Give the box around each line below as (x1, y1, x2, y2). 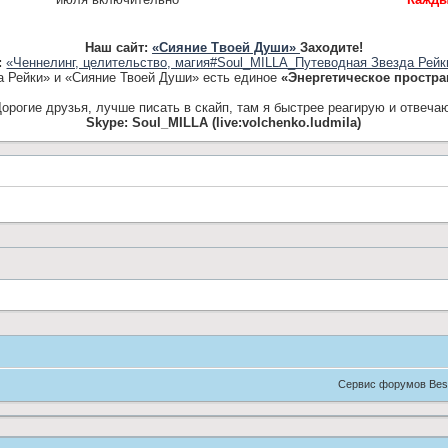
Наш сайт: (84, 39, 152, 55)
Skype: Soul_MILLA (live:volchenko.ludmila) (86, 114, 362, 130)
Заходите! (299, 39, 363, 55)
